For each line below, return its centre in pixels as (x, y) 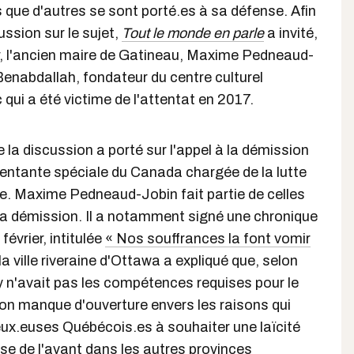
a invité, (291, 33)
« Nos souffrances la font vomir (208, 239)
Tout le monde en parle (193, 33)
